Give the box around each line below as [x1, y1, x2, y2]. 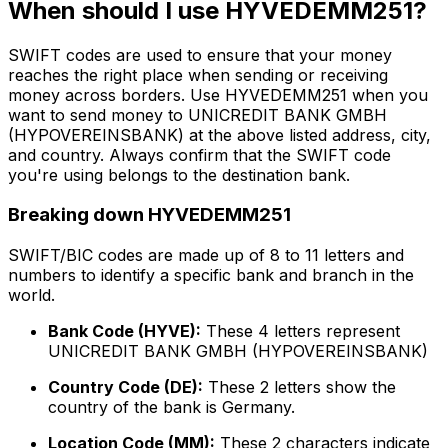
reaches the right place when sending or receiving [8, 64, 388, 85]
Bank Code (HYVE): [48, 321, 201, 342]
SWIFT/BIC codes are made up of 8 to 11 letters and [8, 245, 404, 266]
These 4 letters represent [201, 321, 400, 342]
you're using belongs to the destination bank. [8, 164, 350, 185]
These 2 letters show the [203, 377, 396, 398]
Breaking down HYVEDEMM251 [8, 203, 291, 227]
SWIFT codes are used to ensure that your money [8, 44, 392, 65]
